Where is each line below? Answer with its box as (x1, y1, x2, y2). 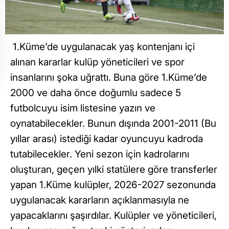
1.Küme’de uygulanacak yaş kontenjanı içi (10, 41, 195, 53)
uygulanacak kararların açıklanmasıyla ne (10, 194, 189, 207)
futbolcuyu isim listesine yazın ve (10, 102, 155, 114)
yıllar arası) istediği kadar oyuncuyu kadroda (10, 133, 203, 145)
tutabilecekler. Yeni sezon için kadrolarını (10, 148, 189, 161)
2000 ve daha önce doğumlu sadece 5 (10, 87, 181, 99)
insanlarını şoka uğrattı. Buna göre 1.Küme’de (10, 72, 207, 84)
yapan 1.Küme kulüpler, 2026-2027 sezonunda (10, 179, 216, 191)
